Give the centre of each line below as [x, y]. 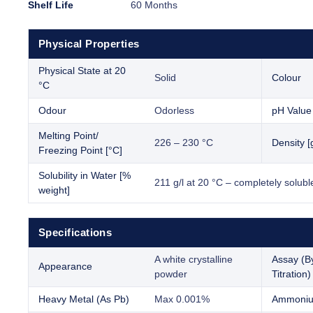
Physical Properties [89, 44]
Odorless [174, 111]
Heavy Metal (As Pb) [84, 299]
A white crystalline [194, 260]
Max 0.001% [182, 299]
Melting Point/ [68, 136]
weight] [54, 190]
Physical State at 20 [82, 71]
